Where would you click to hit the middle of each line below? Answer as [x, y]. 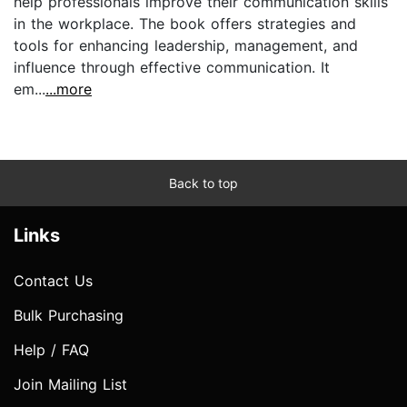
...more [69, 89]
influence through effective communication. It [172, 67]
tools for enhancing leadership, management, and [186, 45]
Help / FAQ [51, 349]
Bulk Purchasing [69, 315]
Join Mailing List [70, 384]
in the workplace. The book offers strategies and [185, 23]
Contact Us [53, 280]
